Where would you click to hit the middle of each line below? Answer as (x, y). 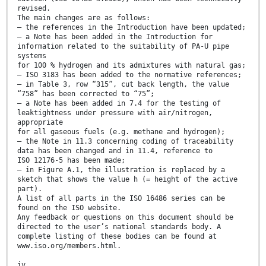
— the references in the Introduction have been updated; (132, 28)
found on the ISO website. (69, 208)
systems (32, 56)
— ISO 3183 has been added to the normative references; (129, 75)
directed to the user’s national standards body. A (119, 227)
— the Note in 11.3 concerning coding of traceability (125, 142)
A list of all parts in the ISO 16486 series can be (121, 199)
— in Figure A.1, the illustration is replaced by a (121, 170)
